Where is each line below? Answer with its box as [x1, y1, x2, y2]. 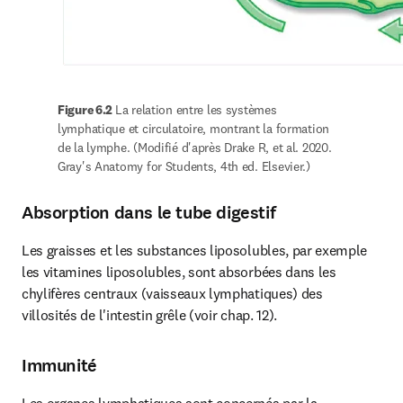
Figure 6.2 [58, 102, 115, 118]
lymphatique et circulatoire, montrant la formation [58, 121, 330, 137]
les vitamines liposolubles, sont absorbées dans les [22, 263, 336, 281]
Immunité [22, 354, 97, 378]
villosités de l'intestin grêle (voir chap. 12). [22, 306, 277, 324]
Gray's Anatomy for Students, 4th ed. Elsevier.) [58, 158, 310, 175]
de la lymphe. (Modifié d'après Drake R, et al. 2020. [58, 139, 332, 156]
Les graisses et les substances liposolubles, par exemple [22, 241, 368, 259]
